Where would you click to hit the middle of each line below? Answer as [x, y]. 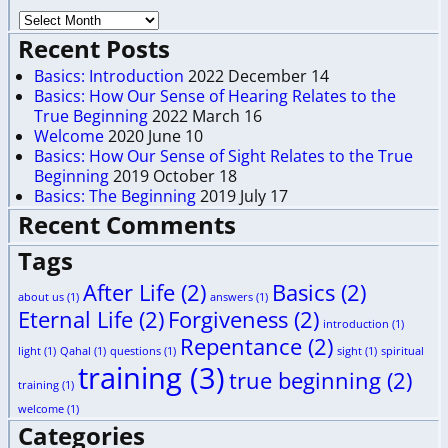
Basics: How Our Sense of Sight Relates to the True [223, 156]
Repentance [241, 346]
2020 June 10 [155, 136]
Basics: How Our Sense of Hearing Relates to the [215, 96]
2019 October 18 [175, 176]
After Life [129, 292]
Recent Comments [127, 225]
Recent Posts [94, 48]
